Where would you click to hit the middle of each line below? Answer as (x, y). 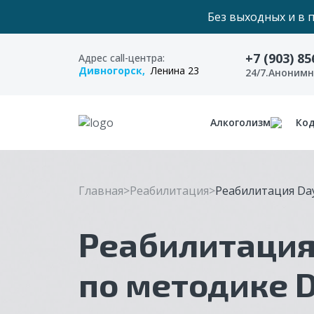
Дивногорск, (112, 70)
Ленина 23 (172, 70)
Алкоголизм (240, 122)
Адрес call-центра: (122, 58)
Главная (101, 191)
